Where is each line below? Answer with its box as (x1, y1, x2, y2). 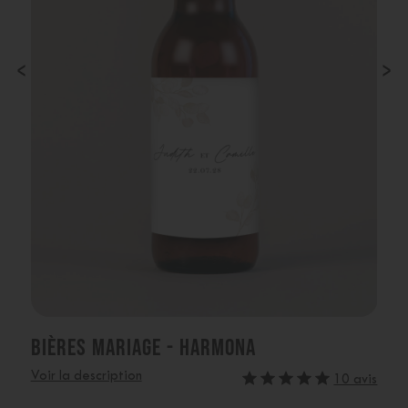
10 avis (333, 373, 378, 386)
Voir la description (30, 370, 142, 382)
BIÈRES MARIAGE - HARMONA (30, 332, 257, 360)
